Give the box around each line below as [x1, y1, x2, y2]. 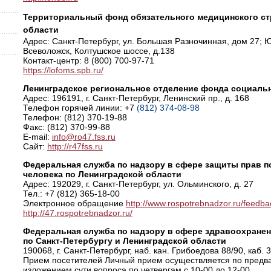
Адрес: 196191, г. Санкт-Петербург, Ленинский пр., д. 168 [22, 93, 252, 103]
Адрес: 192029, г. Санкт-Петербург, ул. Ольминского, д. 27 [22, 179, 253, 189]
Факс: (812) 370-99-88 [22, 122, 113, 132]
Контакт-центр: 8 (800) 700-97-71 [22, 56, 157, 65]
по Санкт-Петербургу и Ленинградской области [22, 236, 226, 246]
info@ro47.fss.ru [51, 132, 116, 142]
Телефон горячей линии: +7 [22, 103, 137, 113]
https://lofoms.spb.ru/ [22, 65, 103, 75]
